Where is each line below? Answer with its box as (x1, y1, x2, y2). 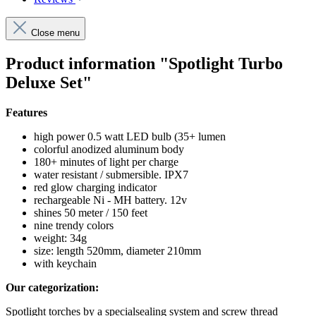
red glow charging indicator (34, 181, 157, 193)
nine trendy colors (34, 219, 114, 231)
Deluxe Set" (6, 73, 92, 92)
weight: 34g (34, 231, 87, 244)
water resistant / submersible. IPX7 (34, 168, 188, 181)
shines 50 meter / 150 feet (34, 206, 147, 219)
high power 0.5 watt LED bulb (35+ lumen (34, 130, 226, 142)
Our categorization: (6, 281, 99, 293)
